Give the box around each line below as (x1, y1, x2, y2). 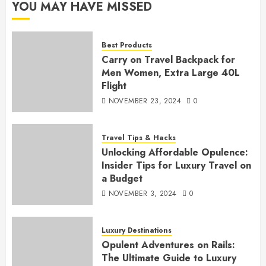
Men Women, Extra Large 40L (102, 65, 240, 80)
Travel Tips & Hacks (102, 132, 176, 143)
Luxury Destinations (102, 224, 172, 236)
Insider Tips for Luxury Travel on (102, 158, 251, 172)
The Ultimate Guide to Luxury (102, 251, 236, 265)
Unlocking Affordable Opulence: (102, 145, 248, 159)
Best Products (102, 39, 152, 50)
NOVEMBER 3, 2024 (108, 188, 177, 199)
